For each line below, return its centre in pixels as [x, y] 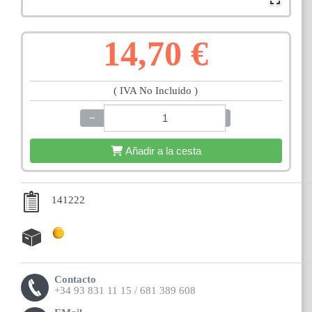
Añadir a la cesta [163, 151]
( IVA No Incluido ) [156, 91]
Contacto [75, 280]
